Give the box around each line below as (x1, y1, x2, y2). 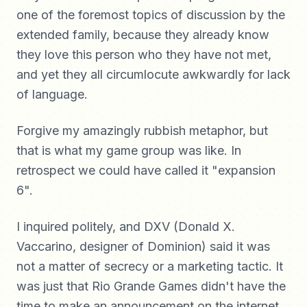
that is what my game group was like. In (16, 143, 241, 158)
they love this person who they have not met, (16, 47, 271, 62)
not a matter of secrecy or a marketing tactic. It (16, 259, 283, 273)
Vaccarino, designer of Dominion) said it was (16, 239, 270, 254)
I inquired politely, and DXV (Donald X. (16, 219, 235, 234)
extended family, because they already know (16, 27, 269, 42)
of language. (16, 87, 88, 101)
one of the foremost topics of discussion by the (16, 8, 285, 22)
